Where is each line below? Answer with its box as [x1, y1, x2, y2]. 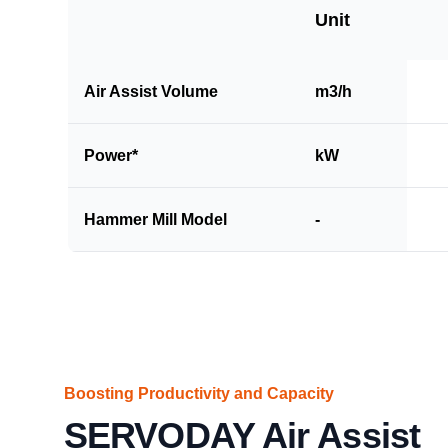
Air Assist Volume [84, 82, 218, 100]
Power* [84, 146, 138, 164]
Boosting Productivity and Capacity [64, 385, 334, 402]
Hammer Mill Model [84, 210, 227, 228]
